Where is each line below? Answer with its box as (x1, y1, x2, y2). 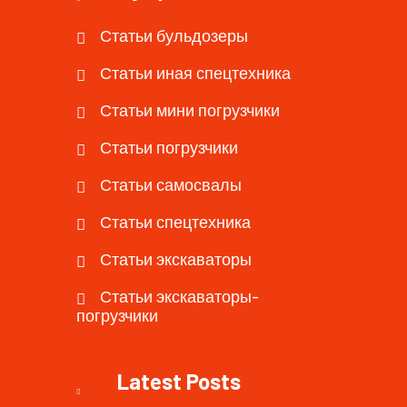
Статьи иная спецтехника (100, 62, 291, 83)
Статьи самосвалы (100, 174, 242, 194)
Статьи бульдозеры (100, 25, 248, 45)
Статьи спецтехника (100, 211, 251, 232)
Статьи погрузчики (100, 136, 238, 157)
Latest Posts (117, 367, 241, 394)
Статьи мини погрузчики (100, 99, 280, 120)
